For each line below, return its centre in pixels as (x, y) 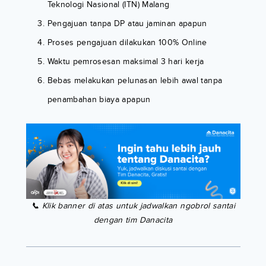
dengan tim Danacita (133, 220)
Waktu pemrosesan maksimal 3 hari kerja (126, 62)
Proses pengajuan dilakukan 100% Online (127, 43)
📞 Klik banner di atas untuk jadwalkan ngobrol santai (133, 205)
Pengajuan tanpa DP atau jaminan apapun (127, 24)
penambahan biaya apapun (99, 100)
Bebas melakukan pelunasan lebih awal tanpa (135, 81)
